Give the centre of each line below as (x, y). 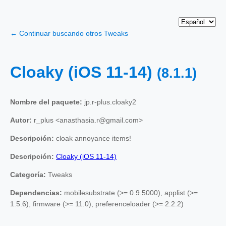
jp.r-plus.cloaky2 (109, 102)
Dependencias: (36, 192)
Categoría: (28, 174)
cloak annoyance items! (93, 138)
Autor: (21, 120)
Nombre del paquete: (46, 102)
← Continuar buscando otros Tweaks (69, 33)
